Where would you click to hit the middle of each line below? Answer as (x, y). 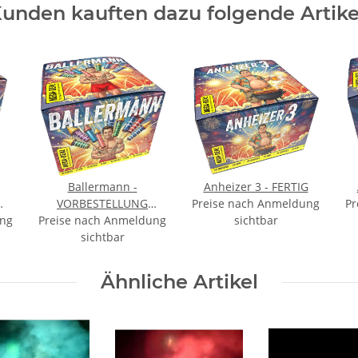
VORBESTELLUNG (102, 204)
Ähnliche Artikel (179, 282)
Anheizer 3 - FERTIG (256, 187)
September (102, 221)
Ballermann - (102, 187)
